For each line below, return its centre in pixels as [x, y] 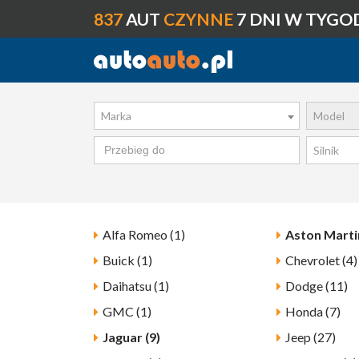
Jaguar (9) [131, 337]
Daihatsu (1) [135, 286]
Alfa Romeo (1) [143, 235]
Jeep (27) [310, 337]
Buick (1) [127, 260]
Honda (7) [313, 312]
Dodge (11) [316, 286]
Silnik [326, 151]
